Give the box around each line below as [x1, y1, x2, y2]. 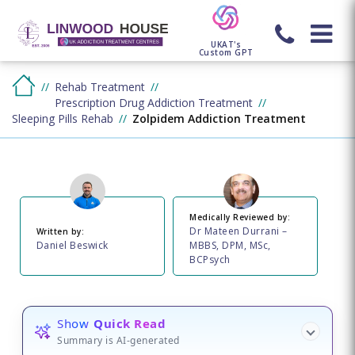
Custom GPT [198, 46, 254, 58]
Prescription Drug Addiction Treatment [54, 95, 253, 110]
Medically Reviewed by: [189, 211, 291, 223]
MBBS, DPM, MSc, [189, 238, 271, 252]
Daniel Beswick [36, 238, 109, 252]
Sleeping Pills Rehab [11, 111, 113, 126]
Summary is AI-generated [57, 334, 180, 347]
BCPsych [189, 252, 231, 266]
